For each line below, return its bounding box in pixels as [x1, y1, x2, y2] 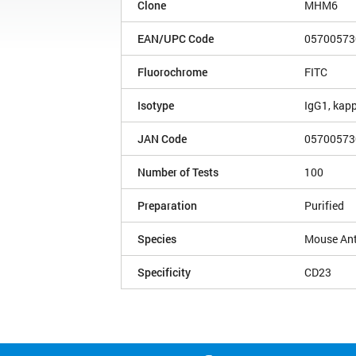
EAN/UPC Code [137, 31, 214, 47]
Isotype [137, 98, 174, 114]
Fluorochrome [137, 64, 207, 80]
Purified [304, 198, 344, 214]
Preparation [137, 198, 197, 214]
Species [137, 231, 176, 247]
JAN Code [137, 131, 187, 147]
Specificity [137, 265, 191, 281]
